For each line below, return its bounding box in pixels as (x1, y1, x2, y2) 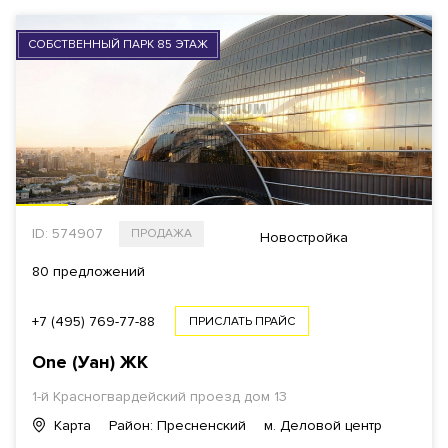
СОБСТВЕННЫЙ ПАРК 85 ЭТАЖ (28, 37, 208, 52)
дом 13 (240, 388, 287, 405)
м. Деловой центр (264, 417, 382, 434)
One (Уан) (32, 351, 120, 373)
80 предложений (32, 263, 145, 280)
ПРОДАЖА (131, 226, 192, 241)
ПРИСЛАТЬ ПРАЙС (189, 314, 295, 329)
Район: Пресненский (109, 417, 246, 434)
